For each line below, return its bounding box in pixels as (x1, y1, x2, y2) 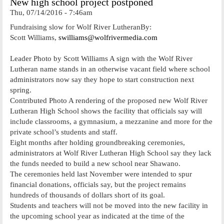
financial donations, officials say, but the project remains (10, 180, 186, 188)
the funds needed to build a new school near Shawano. (10, 159, 180, 167)
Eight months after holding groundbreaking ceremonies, (10, 138, 185, 146)
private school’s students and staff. (10, 127, 117, 136)
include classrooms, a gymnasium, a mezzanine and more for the (10, 117, 212, 125)
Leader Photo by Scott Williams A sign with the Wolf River (10, 54, 192, 62)
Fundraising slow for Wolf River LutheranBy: (10, 22, 153, 31)
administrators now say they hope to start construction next (10, 75, 194, 83)
